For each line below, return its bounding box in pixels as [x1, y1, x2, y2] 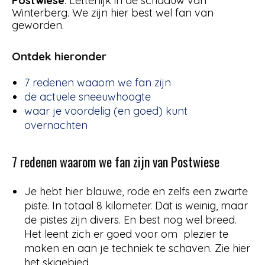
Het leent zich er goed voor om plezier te [24, 227, 228, 241]
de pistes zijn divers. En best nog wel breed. [24, 212, 237, 227]
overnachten [24, 118, 88, 132]
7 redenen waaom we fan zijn [24, 75, 171, 89]
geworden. [12, 18, 64, 32]
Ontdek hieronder [12, 49, 106, 63]
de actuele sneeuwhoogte [24, 89, 151, 104]
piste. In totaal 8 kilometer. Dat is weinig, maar [24, 198, 248, 212]
